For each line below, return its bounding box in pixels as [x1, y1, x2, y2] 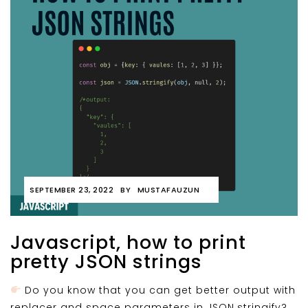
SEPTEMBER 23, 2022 [30, 184, 113, 195]
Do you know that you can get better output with [21, 283, 296, 297]
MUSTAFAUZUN [137, 184, 199, 195]
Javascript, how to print [10, 230, 246, 255]
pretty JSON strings [10, 249, 202, 274]
